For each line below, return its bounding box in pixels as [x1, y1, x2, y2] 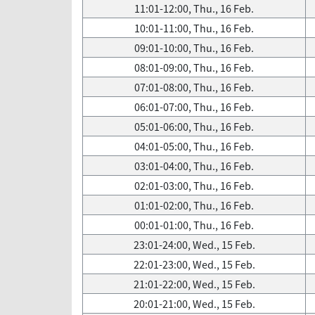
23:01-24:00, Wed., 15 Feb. [133, 237, 255, 252]
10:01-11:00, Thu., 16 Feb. [134, 20, 254, 36]
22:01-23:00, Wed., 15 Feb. [133, 257, 255, 272]
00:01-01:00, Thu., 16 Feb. [134, 217, 254, 233]
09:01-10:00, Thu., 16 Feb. [134, 40, 254, 56]
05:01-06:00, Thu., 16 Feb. [134, 119, 254, 134]
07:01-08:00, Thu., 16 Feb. [134, 79, 254, 95]
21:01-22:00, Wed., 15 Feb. [133, 276, 255, 292]
